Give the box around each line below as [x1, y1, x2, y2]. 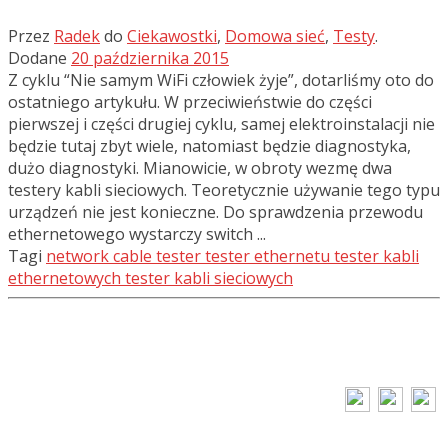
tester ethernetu [205, 245, 330, 268]
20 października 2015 [71, 47, 229, 70]
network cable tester [46, 245, 201, 268]
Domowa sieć [225, 25, 325, 48]
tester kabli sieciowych [125, 267, 293, 290]
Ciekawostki [127, 25, 217, 48]
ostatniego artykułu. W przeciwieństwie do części [8, 91, 372, 114]
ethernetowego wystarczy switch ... [8, 223, 266, 246]
